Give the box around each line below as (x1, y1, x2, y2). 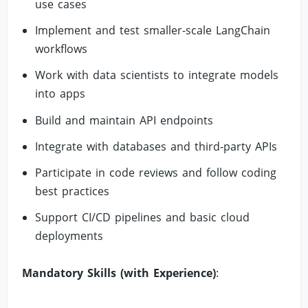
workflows (34, 41, 87, 57)
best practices (34, 183, 109, 199)
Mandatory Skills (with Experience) (22, 265, 217, 281)
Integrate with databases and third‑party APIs (34, 138, 277, 154)
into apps (34, 86, 85, 102)
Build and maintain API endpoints (34, 112, 213, 128)
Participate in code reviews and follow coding (34, 164, 276, 180)
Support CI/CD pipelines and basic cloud (34, 210, 250, 225)
